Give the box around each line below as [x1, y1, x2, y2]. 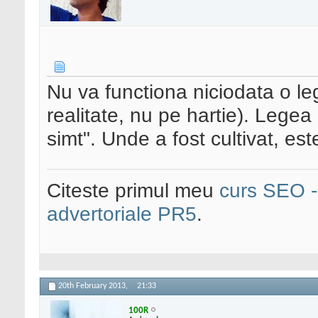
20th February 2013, [58, 282, 130, 291]
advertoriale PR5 [47, 202, 197, 226]
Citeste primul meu [47, 179, 219, 202]
